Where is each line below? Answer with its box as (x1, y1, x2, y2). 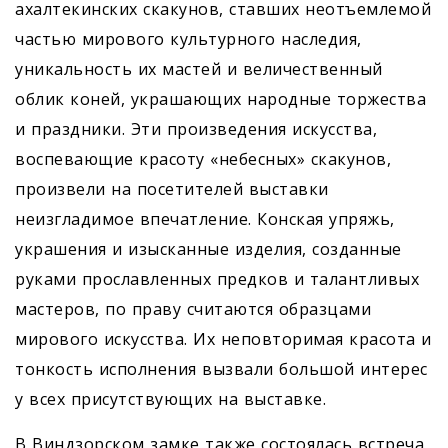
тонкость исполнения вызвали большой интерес (15, 358, 428, 381)
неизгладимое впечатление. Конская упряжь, (15, 208, 395, 231)
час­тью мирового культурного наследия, (15, 28, 362, 51)
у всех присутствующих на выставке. (15, 388, 326, 411)
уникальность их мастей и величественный (15, 58, 383, 81)
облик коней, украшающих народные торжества (15, 88, 426, 111)
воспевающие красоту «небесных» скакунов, (15, 148, 391, 171)
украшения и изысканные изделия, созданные (15, 238, 402, 261)
